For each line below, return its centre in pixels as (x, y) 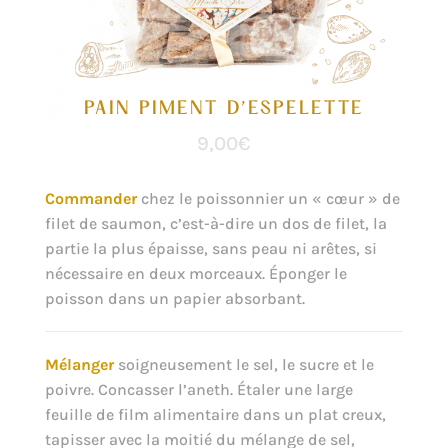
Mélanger (79, 364)
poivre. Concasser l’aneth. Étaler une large (198, 389)
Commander (90, 198)
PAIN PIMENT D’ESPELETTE (223, 109)
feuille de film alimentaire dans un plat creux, (215, 414)
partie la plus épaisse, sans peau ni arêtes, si (210, 248)
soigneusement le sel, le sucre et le (243, 364)
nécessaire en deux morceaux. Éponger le (195, 273)
